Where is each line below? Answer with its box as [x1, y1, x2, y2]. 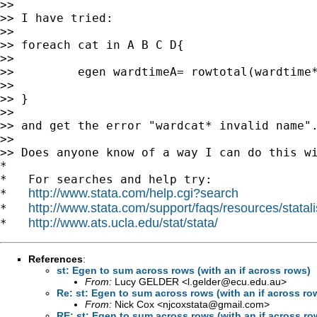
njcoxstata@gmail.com [163, 298, 264, 310]
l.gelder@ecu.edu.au [188, 275, 281, 287]
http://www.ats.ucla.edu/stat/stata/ [28, 215, 218, 230]
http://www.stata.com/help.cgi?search [28, 185, 238, 200]
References [28, 253, 83, 265]
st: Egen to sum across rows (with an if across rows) [57, 264, 311, 276]
